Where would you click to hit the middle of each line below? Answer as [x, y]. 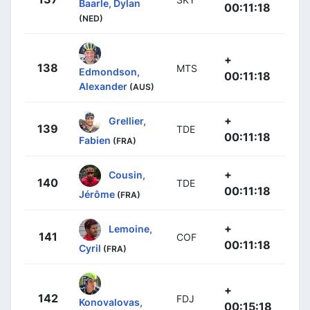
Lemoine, [130, 228]
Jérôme [97, 194]
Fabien [95, 140]
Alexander [103, 86]
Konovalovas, [111, 302]
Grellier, [127, 120]
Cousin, [127, 174]
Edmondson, [109, 71]
